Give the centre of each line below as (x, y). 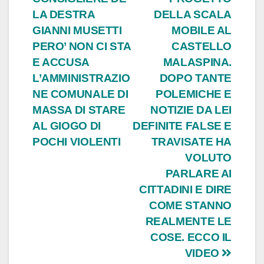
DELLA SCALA (193, 15)
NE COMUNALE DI (80, 94)
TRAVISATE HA (191, 142)
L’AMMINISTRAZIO (81, 78)
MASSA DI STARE (79, 110)
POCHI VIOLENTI (77, 142)
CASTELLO (202, 47)
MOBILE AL (202, 31)
